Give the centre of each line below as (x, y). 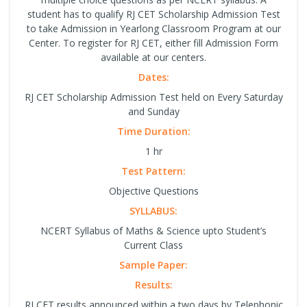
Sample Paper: (153, 265)
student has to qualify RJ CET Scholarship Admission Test (153, 14)
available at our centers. (153, 57)
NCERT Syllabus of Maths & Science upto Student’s (153, 230)
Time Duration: (153, 131)
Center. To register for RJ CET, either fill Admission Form (153, 42)
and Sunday (153, 111)
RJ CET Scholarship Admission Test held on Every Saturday (153, 97)
